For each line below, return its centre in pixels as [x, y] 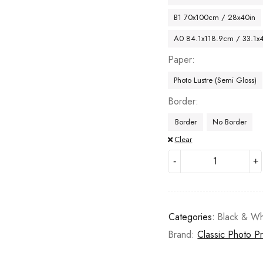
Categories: [192, 217]
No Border [230, 122]
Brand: [183, 235]
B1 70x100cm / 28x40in [215, 17]
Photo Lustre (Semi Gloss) [215, 80]
